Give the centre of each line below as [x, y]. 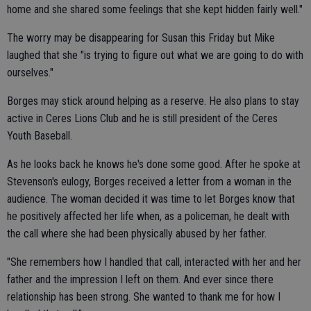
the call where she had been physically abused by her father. [137, 234]
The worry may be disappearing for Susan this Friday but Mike [141, 38]
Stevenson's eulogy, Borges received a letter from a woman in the [149, 182]
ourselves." [30, 73]
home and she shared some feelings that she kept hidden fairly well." [155, 10]
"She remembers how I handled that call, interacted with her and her [154, 262]
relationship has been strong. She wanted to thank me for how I [144, 297]
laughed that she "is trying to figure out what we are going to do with [155, 56]
